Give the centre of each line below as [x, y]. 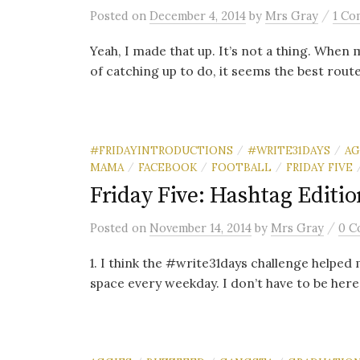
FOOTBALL [241, 167]
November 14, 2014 [200, 228]
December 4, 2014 [198, 16]
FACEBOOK [168, 167]
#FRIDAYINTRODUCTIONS [162, 150]
